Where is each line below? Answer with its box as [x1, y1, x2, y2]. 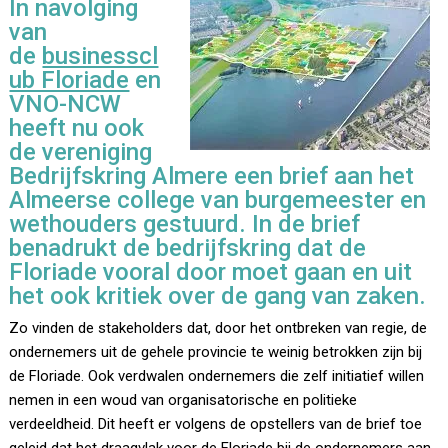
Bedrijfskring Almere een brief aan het [9, 162, 415, 191]
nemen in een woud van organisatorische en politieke [9, 391, 358, 410]
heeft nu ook [9, 114, 145, 143]
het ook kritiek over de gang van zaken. [9, 282, 427, 311]
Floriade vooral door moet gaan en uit [9, 258, 413, 287]
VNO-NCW [9, 90, 122, 119]
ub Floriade [9, 66, 130, 95]
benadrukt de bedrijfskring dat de [9, 234, 367, 263]
